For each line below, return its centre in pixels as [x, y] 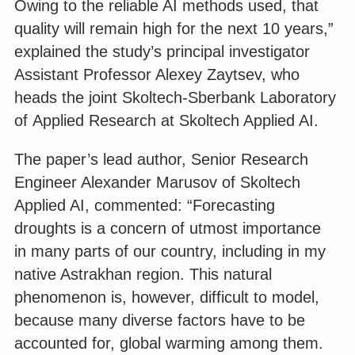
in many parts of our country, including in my [170, 251]
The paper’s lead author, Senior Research [161, 159]
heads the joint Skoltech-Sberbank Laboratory [175, 97]
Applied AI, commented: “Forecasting [144, 205]
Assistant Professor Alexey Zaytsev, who [157, 74]
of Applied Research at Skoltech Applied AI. [166, 120]
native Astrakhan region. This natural [143, 274]
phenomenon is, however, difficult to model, [166, 297]
